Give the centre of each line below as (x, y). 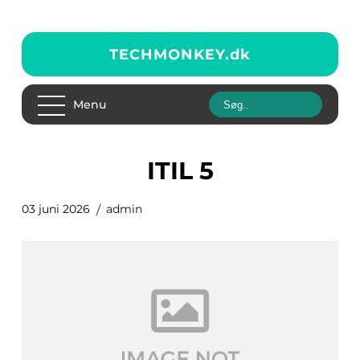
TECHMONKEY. (170, 54)
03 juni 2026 (56, 209)
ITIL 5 (184, 171)
